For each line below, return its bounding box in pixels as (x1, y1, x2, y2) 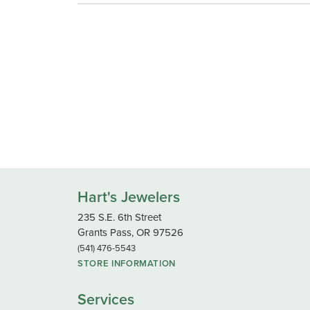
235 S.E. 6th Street (77, 209, 161, 225)
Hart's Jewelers (77, 185, 180, 208)
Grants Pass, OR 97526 (77, 224, 183, 240)
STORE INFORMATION (77, 256, 176, 270)
